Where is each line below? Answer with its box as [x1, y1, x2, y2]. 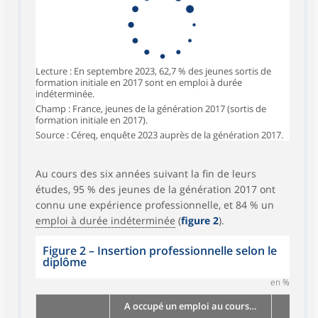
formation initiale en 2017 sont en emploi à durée [35, 76, 242, 89]
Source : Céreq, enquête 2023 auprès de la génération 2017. [35, 128, 283, 141]
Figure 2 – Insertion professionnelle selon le [43, 243, 277, 258]
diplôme [43, 254, 87, 270]
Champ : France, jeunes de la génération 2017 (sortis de [35, 102, 266, 115]
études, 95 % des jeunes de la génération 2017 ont [35, 182, 275, 196]
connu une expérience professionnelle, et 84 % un [35, 198, 274, 212]
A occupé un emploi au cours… [124, 300, 257, 312]
